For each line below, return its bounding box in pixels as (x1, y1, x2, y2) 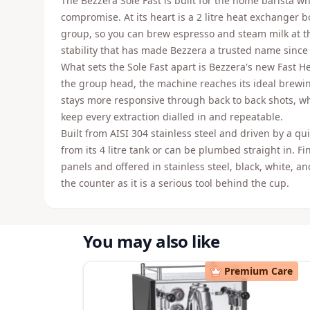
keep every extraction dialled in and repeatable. (61, 110, 283, 123)
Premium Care (224, 264, 293, 277)
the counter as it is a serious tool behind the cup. (61, 176, 289, 190)
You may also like (83, 230, 220, 253)
